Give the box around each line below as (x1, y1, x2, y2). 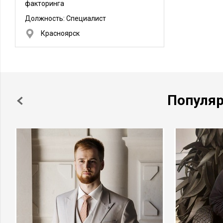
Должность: (25, 14, 66, 22)
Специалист (66, 14, 106, 22)
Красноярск (41, 29, 80, 37)
